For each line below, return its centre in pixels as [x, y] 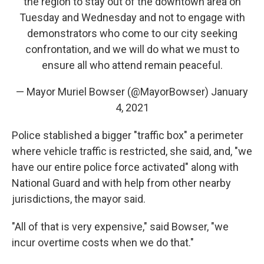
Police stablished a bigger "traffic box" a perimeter [128, 136]
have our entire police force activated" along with [125, 167]
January [230, 92]
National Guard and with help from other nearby [121, 183]
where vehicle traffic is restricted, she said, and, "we [132, 151]
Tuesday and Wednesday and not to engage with [132, 18]
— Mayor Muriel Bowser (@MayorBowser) [113, 92]
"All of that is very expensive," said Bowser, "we [120, 227]
